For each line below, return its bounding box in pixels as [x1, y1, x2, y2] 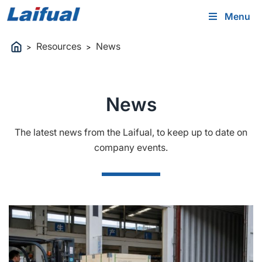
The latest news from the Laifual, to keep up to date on [15, 126, 247, 139]
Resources [36, 40, 81, 52]
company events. [94, 142, 168, 154]
